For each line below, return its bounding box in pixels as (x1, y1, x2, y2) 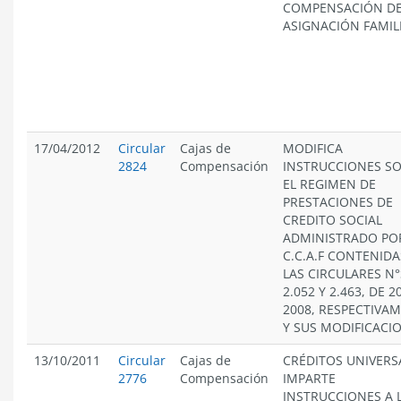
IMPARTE (283, 370, 336, 387)
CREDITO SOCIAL (283, 211, 382, 228)
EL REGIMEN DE (283, 175, 376, 192)
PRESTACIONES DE (283, 193, 393, 210)
